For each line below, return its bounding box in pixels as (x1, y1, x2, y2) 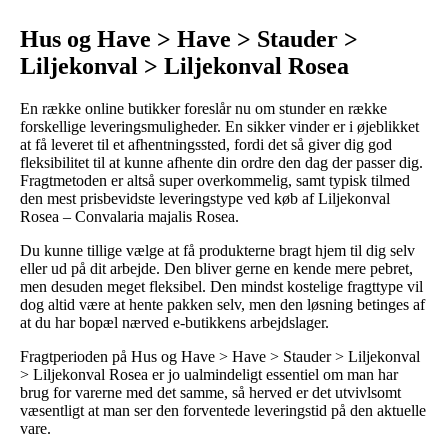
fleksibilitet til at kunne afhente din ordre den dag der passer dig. (20, 153, 423, 171)
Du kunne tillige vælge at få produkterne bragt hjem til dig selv (20, 241, 415, 259)
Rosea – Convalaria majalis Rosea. (20, 207, 239, 225)
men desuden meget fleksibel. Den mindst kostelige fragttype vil (20, 277, 423, 295)
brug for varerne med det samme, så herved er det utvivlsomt (20, 383, 401, 401)
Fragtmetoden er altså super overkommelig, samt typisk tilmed (20, 171, 410, 189)
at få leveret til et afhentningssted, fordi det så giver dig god (20, 135, 392, 153)
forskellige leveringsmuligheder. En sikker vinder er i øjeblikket (20, 117, 419, 135)
